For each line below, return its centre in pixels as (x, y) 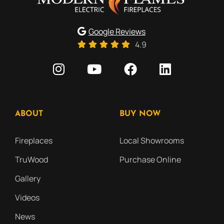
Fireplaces (34, 140)
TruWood (31, 159)
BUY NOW (140, 114)
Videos (27, 197)
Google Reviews (117, 31)
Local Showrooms (152, 140)
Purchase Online (150, 159)
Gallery (28, 178)
